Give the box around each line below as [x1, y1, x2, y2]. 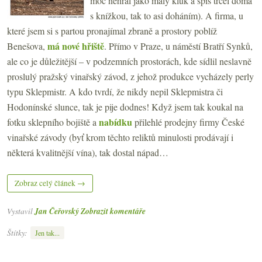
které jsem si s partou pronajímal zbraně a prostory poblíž [7, 25, 217, 37]
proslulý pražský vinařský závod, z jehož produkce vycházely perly [7, 70, 254, 83]
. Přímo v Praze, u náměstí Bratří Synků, [104, 40, 253, 53]
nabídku [99, 115, 132, 129]
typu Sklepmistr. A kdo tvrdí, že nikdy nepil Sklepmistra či [7, 85, 223, 98]
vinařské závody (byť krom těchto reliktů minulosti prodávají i [7, 131, 233, 144]
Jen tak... [35, 228, 60, 238]
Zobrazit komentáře [81, 205, 146, 217]
